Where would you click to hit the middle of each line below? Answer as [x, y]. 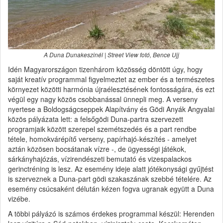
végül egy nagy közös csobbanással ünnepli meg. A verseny [103, 99]
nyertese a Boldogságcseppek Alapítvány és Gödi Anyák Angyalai [111, 109]
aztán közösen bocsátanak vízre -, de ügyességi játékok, [97, 149]
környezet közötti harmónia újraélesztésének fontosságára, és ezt [111, 89]
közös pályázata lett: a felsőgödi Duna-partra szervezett [96, 119]
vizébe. [19, 198]
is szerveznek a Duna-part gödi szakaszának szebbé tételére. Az [110, 178]
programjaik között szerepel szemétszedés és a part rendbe [102, 129]
